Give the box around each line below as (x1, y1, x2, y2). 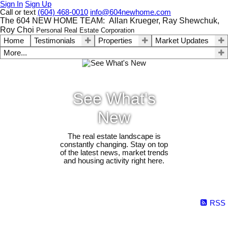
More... (4, 49, 27, 57)
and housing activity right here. (64, 157, 164, 165)
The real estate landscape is (67, 132, 161, 141)
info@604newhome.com (90, 8, 171, 16)
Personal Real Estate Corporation (36, 26, 134, 34)
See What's (72, 90, 156, 108)
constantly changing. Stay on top (60, 140, 168, 149)
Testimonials (34, 37, 75, 45)
